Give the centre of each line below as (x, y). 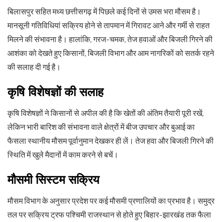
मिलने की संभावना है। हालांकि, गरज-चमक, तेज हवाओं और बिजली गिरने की (110, 39)
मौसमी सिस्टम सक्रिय (53, 180)
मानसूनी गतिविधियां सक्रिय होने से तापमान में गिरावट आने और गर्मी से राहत (109, 25)
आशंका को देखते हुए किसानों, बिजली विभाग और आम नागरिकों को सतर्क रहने (111, 53)
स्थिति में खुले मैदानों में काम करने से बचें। (63, 155)
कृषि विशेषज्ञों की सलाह (55, 92)
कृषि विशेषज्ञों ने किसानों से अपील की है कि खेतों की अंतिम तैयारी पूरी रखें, (106, 113)
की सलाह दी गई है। (34, 67)
